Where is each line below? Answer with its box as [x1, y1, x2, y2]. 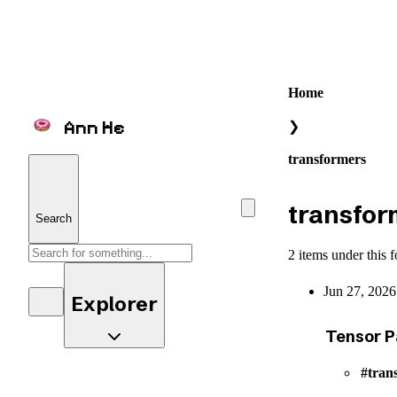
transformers [288, 152, 366, 167]
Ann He [64, 115, 126, 140]
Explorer [71, 292, 158, 317]
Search [35, 211, 72, 225]
